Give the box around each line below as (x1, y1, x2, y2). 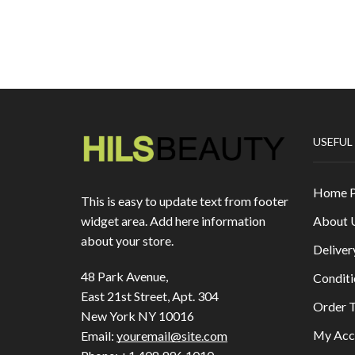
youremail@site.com (116, 328, 227, 344)
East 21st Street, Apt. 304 (81, 288, 219, 304)
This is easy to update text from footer (81, 193, 288, 209)
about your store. (81, 233, 174, 249)
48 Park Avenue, (81, 269, 168, 284)
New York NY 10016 (81, 308, 194, 324)
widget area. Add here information (81, 213, 265, 229)
